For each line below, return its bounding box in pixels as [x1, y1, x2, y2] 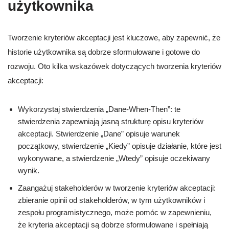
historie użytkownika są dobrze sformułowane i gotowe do [8, 48, 200, 57]
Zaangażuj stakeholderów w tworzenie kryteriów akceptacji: [18, 184, 216, 193]
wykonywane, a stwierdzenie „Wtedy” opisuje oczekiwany [18, 154, 210, 163]
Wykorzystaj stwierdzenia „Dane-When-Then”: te [18, 105, 180, 114]
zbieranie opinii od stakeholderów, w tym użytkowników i [18, 196, 205, 205]
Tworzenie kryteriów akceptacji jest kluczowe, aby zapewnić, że [8, 33, 220, 42]
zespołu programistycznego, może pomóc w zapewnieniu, [18, 208, 212, 217]
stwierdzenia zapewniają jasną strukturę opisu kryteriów [18, 117, 203, 126]
